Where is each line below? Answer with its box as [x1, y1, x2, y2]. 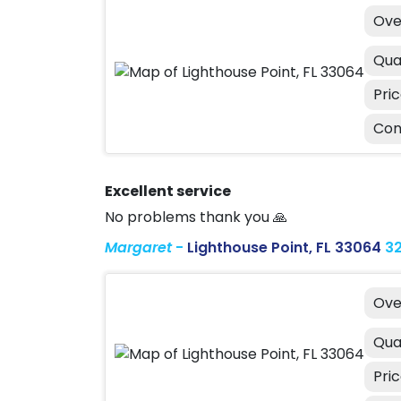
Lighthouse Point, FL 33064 [187, 237, 381, 258]
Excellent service [105, 181, 231, 201]
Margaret [105, 237, 172, 258]
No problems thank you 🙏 [105, 207, 287, 227]
